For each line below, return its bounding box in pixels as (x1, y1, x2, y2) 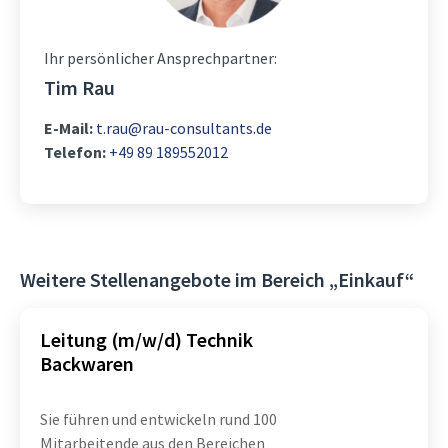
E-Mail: (44, 118, 93, 138)
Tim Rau (44, 75, 115, 100)
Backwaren (40, 351, 134, 376)
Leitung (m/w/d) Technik (40, 327, 253, 352)
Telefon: (44, 142, 106, 162)
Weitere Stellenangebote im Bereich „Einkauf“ (20, 267, 414, 292)
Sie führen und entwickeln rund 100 (40, 409, 277, 429)
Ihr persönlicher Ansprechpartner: (44, 48, 277, 68)
